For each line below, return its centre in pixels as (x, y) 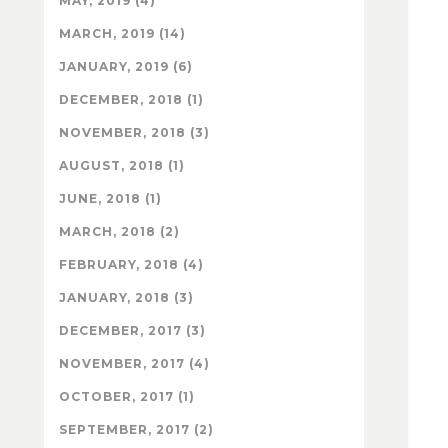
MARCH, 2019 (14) (122, 33)
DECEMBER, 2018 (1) (131, 99)
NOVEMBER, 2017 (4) (134, 363)
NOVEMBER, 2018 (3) (134, 132)
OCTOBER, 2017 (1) (127, 396)
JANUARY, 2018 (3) (126, 297)
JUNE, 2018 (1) (110, 198)
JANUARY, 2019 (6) (126, 66)
